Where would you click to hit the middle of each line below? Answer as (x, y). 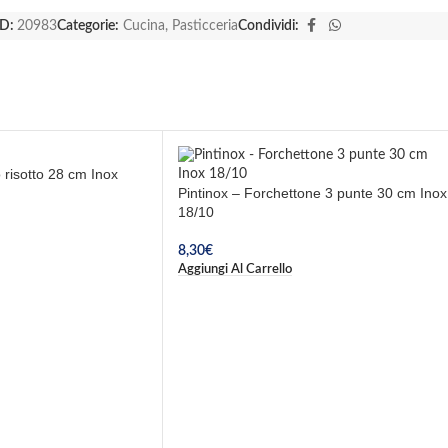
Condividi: (268, 26)
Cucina (144, 26)
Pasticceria (205, 26)
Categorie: (88, 26)
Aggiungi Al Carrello (235, 268)
